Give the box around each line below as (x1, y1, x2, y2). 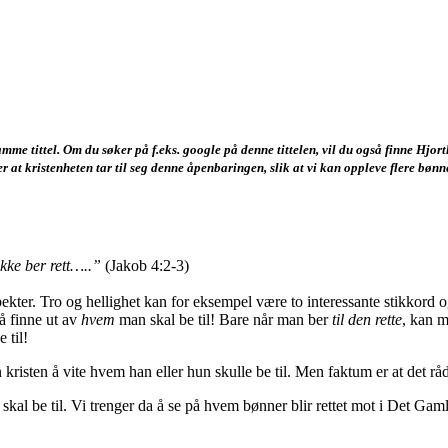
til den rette (332, 310, 402, 328)
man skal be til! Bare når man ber (115, 310, 332, 328)
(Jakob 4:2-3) (105, 256, 189, 274)
